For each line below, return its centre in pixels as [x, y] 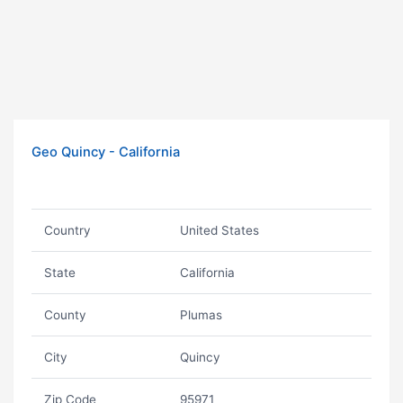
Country [67, 230]
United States [219, 230]
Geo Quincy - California [106, 152]
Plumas [201, 315]
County [65, 315]
